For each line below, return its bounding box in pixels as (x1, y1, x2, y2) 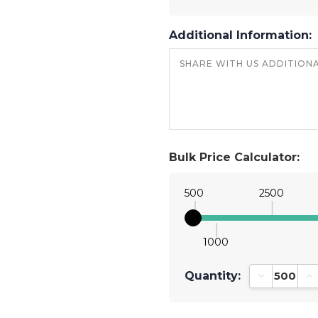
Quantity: (185, 268, 241, 283)
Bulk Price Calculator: (169, 150, 300, 164)
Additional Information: (169, 28, 315, 42)
